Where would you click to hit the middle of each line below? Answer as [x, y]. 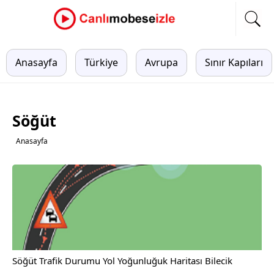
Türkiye [101, 62]
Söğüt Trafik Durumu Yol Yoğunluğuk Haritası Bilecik [122, 261]
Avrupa [161, 62]
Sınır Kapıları [234, 62]
